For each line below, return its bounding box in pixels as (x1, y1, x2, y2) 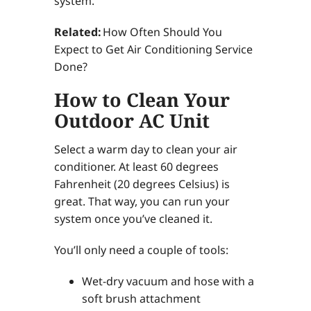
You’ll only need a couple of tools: (53, 242, 228, 258)
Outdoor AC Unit (53, 108, 210, 134)
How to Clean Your (53, 87, 230, 113)
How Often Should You (102, 24, 222, 40)
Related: (53, 24, 103, 40)
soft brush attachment (81, 290, 201, 306)
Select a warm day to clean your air (53, 141, 237, 157)
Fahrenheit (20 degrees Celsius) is (53, 176, 230, 192)
